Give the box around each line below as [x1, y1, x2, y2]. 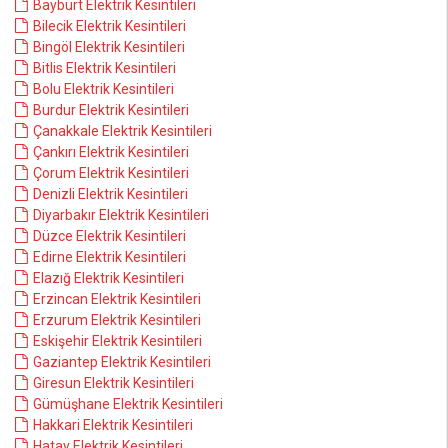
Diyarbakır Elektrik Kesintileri [33, 207, 209, 223]
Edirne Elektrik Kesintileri [33, 249, 186, 265]
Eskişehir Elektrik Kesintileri [33, 333, 202, 349]
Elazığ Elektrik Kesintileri [33, 270, 184, 286]
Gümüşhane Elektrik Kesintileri [33, 396, 223, 412]
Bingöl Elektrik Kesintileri [33, 39, 185, 55]
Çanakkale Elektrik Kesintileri [33, 123, 212, 139]
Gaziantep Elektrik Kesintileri [33, 354, 211, 370]
